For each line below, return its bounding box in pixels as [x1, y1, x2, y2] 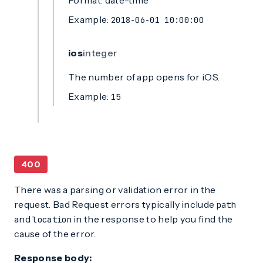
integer [82, 47, 117, 59]
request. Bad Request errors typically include [14, 198, 217, 210]
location [32, 214, 72, 225]
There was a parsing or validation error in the [14, 184, 216, 195]
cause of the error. [14, 228, 96, 240]
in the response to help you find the [71, 213, 233, 225]
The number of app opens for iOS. [68, 71, 220, 83]
